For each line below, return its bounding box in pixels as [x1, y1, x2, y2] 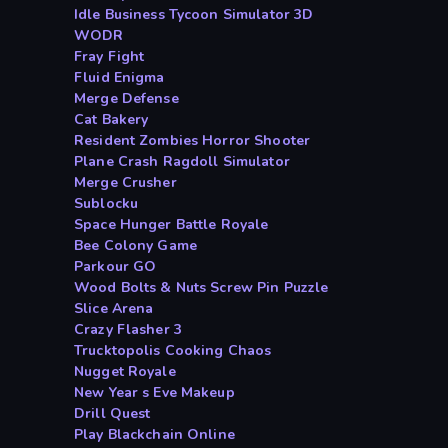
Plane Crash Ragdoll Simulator [74, 152, 290, 172]
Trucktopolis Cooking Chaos [74, 341, 272, 361]
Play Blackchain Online [74, 425, 235, 445]
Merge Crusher [74, 173, 177, 193]
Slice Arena [74, 299, 154, 319]
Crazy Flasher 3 [74, 320, 182, 340]
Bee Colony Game [74, 236, 197, 256]
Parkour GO [74, 257, 157, 277]
